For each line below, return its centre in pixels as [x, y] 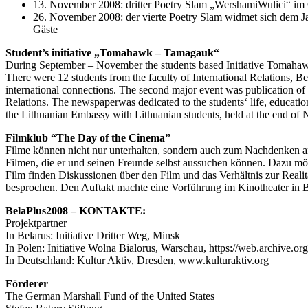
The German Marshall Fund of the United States [110, 296]
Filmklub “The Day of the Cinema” [88, 137]
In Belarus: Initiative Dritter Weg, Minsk [93, 235]
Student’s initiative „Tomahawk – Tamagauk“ [112, 52]
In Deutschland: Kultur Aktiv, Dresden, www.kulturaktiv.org [137, 260]
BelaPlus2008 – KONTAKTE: [76, 210]
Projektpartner [36, 223]
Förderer [27, 283]
